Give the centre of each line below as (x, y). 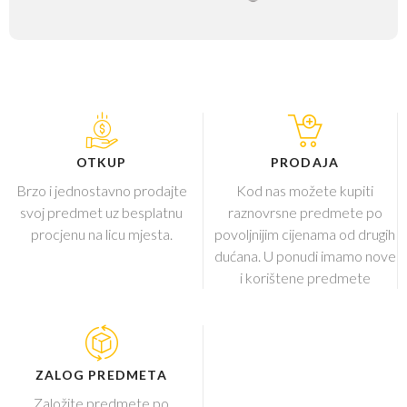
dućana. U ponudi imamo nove (305, 255)
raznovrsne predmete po (305, 212)
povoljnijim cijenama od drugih (305, 233)
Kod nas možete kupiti (305, 190)
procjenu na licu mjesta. (101, 233)
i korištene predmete (305, 277)
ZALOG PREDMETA (101, 374)
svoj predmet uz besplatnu (101, 212)
